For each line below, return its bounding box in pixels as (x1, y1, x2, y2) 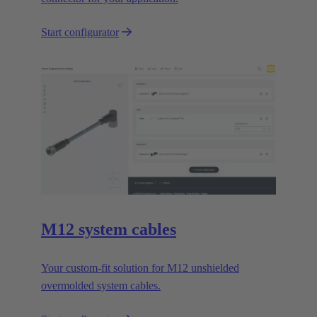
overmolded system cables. (41, 279, 161, 292)
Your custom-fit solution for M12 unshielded (41, 262, 239, 275)
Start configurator (41, 26, 119, 39)
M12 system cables (41, 220, 176, 239)
